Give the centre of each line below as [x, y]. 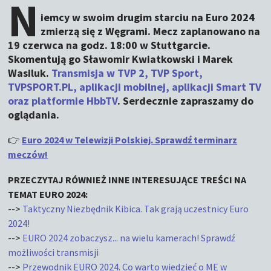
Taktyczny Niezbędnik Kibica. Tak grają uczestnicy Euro [136, 209]
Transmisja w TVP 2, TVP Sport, [127, 73]
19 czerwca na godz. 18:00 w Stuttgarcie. [109, 45]
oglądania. [34, 115]
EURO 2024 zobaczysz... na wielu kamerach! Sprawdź [129, 238]
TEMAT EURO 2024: [48, 194]
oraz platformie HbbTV [63, 101]
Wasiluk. [30, 73]
